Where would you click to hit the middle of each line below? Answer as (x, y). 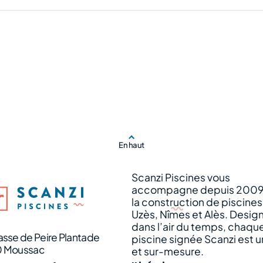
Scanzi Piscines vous (181, 178)
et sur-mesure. (168, 252)
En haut (131, 145)
